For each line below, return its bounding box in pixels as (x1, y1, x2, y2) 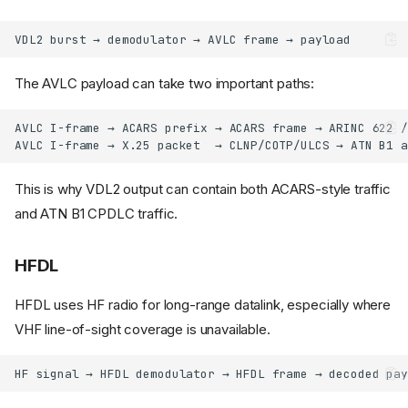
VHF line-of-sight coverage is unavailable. (15, 321, 270, 339)
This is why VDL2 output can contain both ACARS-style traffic (15, 180, 392, 199)
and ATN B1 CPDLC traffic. (15, 205, 178, 223)
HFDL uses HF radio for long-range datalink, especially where (15, 296, 392, 314)
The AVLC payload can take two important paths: (15, 75, 315, 93)
